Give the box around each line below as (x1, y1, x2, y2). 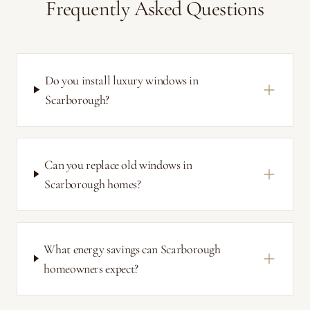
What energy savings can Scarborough (44, 241, 221, 257)
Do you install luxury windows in (45, 72, 199, 88)
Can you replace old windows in (44, 156, 192, 172)
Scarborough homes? (44, 176, 141, 192)
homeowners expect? (44, 260, 138, 276)
